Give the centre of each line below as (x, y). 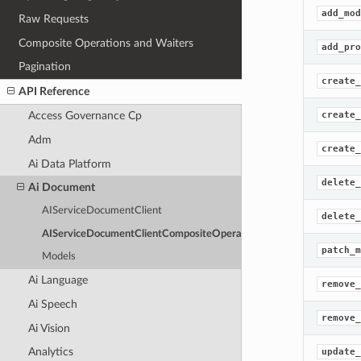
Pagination (45, 67)
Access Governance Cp (85, 116)
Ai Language (58, 280)
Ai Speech (52, 304)
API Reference (54, 91)
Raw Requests (54, 19)
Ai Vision (49, 328)
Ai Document (61, 188)
